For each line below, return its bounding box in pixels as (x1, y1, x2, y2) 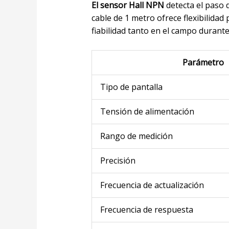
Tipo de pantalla (100, 81, 163, 93)
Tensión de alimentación (100, 106, 194, 118)
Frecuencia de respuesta (100, 204, 193, 216)
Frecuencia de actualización (100, 179, 204, 191)
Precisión (100, 155, 135, 167)
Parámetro (182, 57, 224, 68)
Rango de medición (100, 130, 173, 142)
